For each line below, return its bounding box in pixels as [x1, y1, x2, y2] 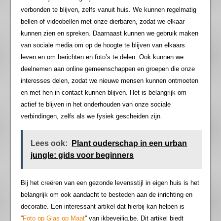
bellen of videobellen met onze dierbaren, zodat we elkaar [21, 18, 185, 26]
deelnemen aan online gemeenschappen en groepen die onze [21, 65, 195, 73]
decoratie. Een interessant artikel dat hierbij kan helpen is [21, 203, 185, 211]
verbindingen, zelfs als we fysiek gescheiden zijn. [21, 112, 163, 120]
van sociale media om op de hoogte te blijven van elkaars [21, 41, 185, 49]
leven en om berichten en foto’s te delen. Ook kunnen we [21, 53, 184, 61]
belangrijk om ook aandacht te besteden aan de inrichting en [21, 191, 193, 199]
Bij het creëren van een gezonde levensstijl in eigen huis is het [21, 179, 200, 187]
